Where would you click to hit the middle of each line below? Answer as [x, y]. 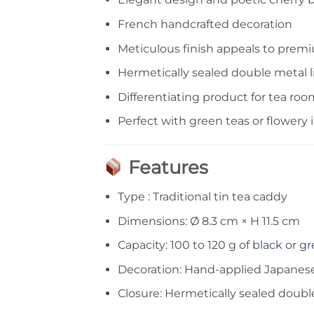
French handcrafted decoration [205, 25]
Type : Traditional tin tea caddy [202, 197]
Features [166, 168]
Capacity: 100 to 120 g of [185, 245]
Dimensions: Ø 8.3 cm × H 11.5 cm [209, 221]
